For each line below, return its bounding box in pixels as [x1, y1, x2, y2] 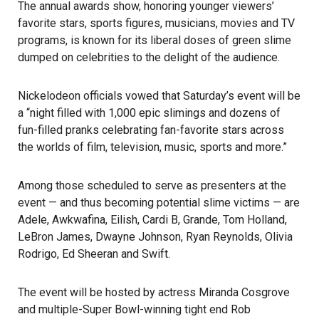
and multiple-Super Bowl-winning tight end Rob [18, 303, 251, 316]
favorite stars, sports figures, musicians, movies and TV [18, 16, 295, 30]
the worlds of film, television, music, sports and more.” [18, 140, 287, 154]
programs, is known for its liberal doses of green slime [18, 33, 291, 47]
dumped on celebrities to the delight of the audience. [18, 51, 280, 64]
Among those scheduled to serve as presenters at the [18, 179, 286, 192]
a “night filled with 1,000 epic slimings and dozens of [18, 106, 281, 120]
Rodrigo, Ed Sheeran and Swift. [18, 247, 170, 261]
